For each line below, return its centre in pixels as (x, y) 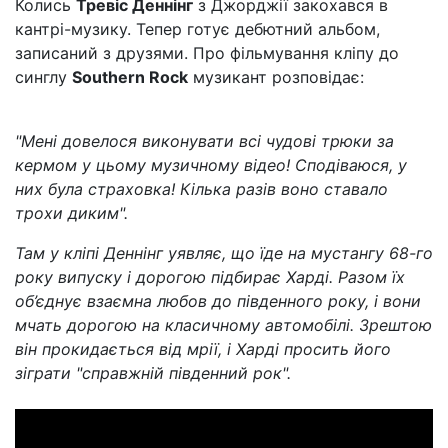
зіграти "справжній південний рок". (155, 373)
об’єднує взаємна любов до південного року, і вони (218, 301)
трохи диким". (71, 213)
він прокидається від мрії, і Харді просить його (203, 349)
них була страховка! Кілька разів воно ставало (201, 189)
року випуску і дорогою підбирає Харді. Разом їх (210, 277)
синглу (43, 77)
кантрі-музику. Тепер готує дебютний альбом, (197, 29)
